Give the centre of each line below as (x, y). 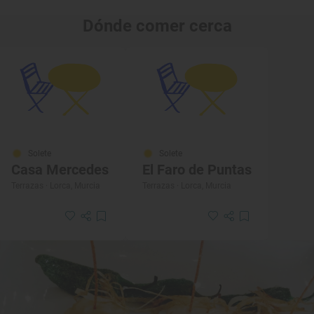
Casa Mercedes (60, 170)
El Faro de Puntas (197, 170)
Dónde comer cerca (157, 26)
